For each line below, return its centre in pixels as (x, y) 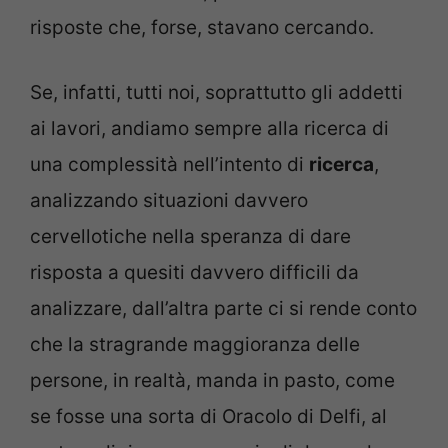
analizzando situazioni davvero (169, 200)
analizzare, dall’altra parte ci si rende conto (223, 308)
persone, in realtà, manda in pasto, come (212, 380)
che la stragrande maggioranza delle (195, 344)
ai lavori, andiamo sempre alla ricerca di (209, 128)
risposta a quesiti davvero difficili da (194, 272)
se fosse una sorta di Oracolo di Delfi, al (208, 416)
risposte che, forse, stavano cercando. (202, 28)
